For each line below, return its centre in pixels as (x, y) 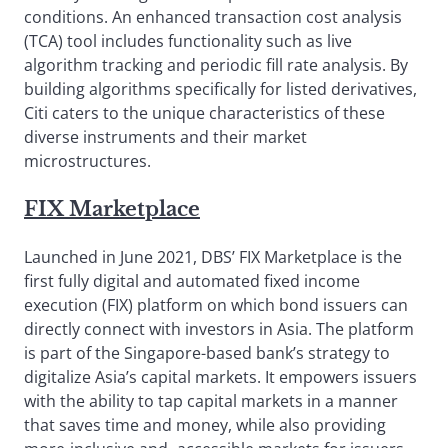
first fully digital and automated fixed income (192, 280)
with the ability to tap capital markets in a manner (211, 400)
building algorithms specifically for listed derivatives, (220, 88)
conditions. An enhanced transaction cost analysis (213, 16)
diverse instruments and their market (165, 136)
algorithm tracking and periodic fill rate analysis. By (216, 64)
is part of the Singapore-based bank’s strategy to (207, 352)
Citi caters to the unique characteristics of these (204, 112)
